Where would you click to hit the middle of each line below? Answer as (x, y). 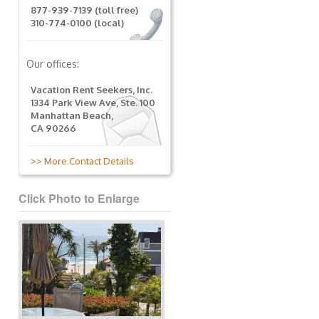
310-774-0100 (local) (77, 23)
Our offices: (53, 64)
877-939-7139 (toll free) (84, 10)
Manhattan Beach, (72, 115)
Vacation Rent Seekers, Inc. (91, 90)
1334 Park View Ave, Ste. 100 (93, 103)
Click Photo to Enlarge (79, 198)
